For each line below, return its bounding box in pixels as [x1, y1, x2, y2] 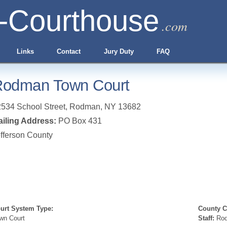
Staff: [198, 214, 214, 222]
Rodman [69, 102, 100, 111]
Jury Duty [103, 48, 134, 55]
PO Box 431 [56, 117, 102, 125]
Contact [57, 48, 81, 55]
